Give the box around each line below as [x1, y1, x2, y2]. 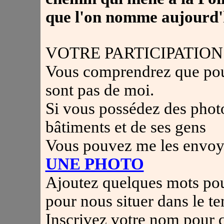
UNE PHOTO [45, 155, 144, 173]
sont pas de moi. [45, 81, 154, 99]
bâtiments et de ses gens [45, 118, 206, 136]
